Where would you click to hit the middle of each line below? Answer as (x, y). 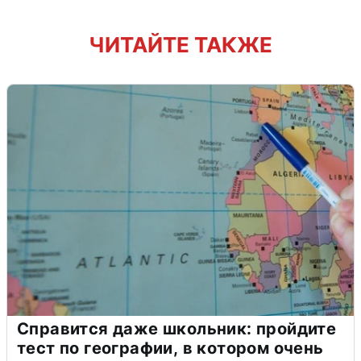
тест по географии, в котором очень (170, 348)
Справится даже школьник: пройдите (177, 328)
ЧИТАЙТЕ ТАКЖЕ (180, 44)
